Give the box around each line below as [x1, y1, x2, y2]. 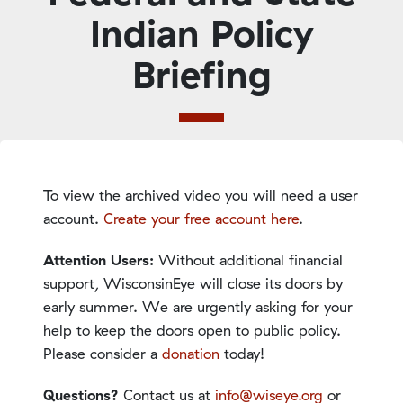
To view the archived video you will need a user [43, 185, 358, 204]
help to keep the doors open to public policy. [43, 320, 341, 339]
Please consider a [43, 344, 162, 363]
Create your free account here [103, 209, 299, 228]
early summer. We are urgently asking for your [43, 297, 353, 316]
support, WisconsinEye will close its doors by [43, 273, 343, 292]
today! [219, 344, 264, 363]
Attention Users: [43, 250, 158, 269]
